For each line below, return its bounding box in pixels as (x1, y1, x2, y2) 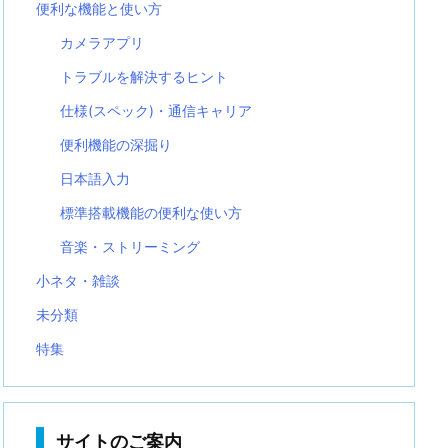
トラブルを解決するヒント (60, 68, 229, 85)
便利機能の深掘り (60, 136, 173, 153)
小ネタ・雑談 (36, 272, 120, 289)
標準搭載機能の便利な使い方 (60, 204, 243, 221)
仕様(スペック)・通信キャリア (60, 102, 253, 119)
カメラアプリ (60, 34, 145, 51)
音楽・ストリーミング (60, 238, 201, 255)
